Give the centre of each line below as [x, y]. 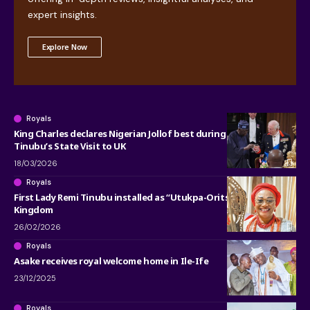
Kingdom [34, 209]
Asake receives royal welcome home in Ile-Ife [111, 261]
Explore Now [65, 46]
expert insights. [62, 14]
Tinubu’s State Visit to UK [70, 146]
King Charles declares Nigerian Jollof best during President [142, 133]
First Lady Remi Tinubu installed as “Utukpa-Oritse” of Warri [145, 197]
